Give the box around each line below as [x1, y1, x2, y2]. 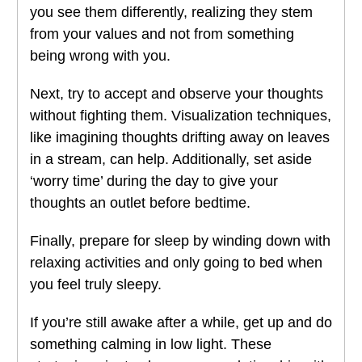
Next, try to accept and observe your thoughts [30, 86, 323, 103]
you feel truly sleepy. [30, 276, 162, 293]
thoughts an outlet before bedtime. [30, 195, 250, 212]
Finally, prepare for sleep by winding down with [30, 233, 330, 250]
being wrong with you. [30, 48, 170, 65]
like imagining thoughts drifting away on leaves [30, 129, 330, 146]
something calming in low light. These [30, 336, 271, 353]
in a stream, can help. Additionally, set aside [30, 151, 312, 168]
